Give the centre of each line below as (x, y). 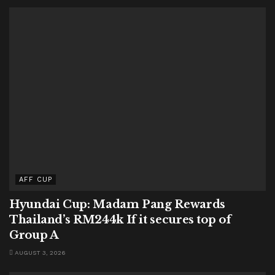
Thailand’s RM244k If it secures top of (120, 220)
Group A (34, 235)
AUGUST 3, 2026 (39, 253)
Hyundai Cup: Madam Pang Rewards (117, 205)
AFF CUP (36, 180)
